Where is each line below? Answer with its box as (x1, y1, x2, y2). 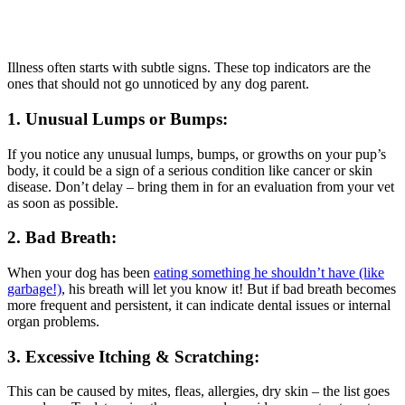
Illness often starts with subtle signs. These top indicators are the (7, 60, 371, 76)
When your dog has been (7, 264, 154, 280)
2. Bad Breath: (7, 228, 117, 248)
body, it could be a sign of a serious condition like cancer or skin (7, 162, 372, 178)
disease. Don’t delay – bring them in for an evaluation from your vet (7, 178, 394, 194)
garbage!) (7, 280, 61, 297)
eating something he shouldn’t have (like (154, 264, 384, 280)
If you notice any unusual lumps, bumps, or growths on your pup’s (7, 146, 386, 162)
